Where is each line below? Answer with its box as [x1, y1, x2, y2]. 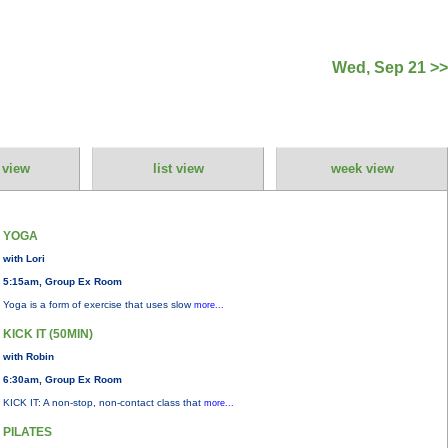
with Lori [3, 253, 45, 264]
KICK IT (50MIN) [3, 327, 93, 341]
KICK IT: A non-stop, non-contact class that [3, 397, 204, 408]
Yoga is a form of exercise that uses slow [3, 299, 194, 310]
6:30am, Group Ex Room [3, 374, 122, 385]
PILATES [3, 425, 52, 439]
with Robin [3, 351, 54, 362]
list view [152, 161, 204, 176]
